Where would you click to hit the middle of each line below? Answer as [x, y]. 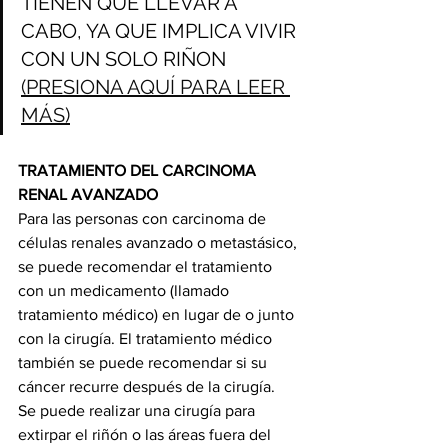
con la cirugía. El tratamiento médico [147, 339]
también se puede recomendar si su [144, 363]
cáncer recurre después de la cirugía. [146, 387]
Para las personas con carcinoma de [144, 219]
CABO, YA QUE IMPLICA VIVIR [161, 31]
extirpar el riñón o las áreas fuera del [146, 435]
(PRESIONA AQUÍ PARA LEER [155, 87]
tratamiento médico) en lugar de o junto [158, 315]
